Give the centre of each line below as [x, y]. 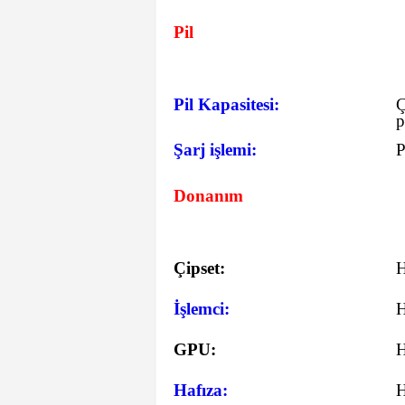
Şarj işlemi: [215, 150]
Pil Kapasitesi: [226, 104]
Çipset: [199, 268]
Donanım [208, 196]
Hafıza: [201, 390]
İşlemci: [202, 309]
